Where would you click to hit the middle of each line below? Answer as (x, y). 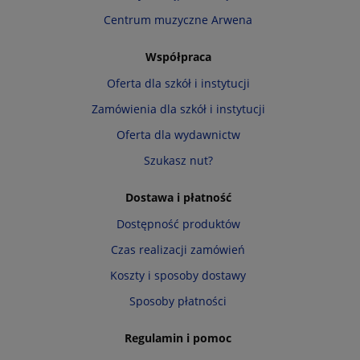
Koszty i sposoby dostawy (178, 276)
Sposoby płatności (178, 301)
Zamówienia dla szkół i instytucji (178, 109)
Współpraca (178, 57)
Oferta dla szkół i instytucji (178, 84)
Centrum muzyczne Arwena (178, 20)
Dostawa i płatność (178, 198)
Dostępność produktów (178, 224)
